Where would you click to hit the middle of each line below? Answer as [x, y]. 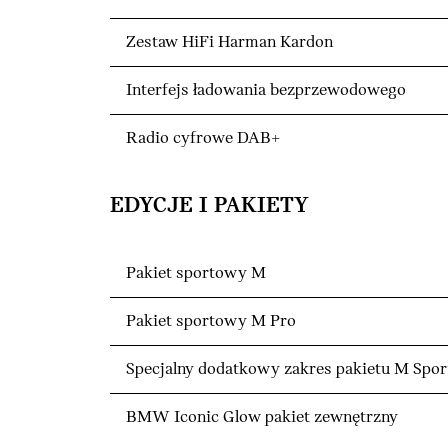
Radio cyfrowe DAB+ [203, 139]
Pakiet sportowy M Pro [211, 322]
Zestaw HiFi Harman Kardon [229, 43]
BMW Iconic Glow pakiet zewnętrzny [262, 418]
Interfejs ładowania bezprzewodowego [266, 91]
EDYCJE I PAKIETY [209, 206]
